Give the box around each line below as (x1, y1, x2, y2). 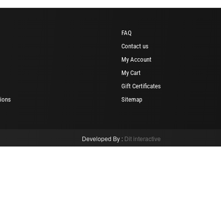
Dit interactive (124, 134, 161, 143)
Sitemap (121, 95, 142, 103)
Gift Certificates (121, 82, 161, 90)
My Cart (121, 69, 141, 76)
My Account (121, 55, 151, 63)
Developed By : (82, 134, 124, 143)
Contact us (121, 42, 148, 50)
